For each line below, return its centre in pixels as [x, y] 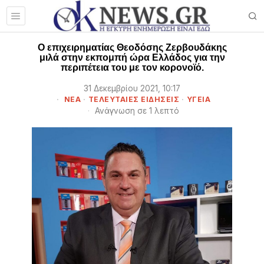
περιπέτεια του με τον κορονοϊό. [132, 67]
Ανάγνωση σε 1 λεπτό [136, 111]
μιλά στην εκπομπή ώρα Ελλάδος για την [132, 57]
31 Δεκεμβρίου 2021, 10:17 [132, 88]
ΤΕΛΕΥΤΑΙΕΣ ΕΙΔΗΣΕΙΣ [134, 99]
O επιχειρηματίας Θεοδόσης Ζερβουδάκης [132, 47]
